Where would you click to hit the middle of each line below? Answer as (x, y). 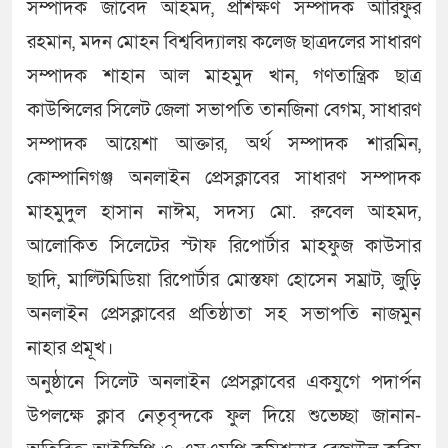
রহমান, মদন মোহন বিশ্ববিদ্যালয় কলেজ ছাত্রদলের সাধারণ (224, 43)
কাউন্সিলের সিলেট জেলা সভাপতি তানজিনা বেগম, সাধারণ (224, 111)
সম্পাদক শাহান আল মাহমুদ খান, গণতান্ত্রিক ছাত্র (224, 77)
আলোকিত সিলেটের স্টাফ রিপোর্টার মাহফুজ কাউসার (224, 247)
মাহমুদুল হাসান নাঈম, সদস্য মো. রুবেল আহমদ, (224, 213)
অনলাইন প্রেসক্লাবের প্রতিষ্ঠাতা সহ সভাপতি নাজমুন (224, 315)
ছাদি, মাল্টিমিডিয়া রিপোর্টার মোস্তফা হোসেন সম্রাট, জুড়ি (224, 281)
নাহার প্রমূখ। (70, 349)
